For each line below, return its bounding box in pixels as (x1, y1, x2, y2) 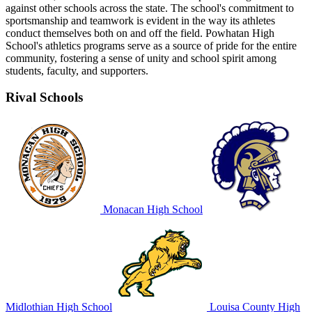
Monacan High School (100, 203, 203, 216)
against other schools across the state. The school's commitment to (6, 1, 294, 14)
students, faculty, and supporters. (6, 64, 148, 77)
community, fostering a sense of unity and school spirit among (6, 52, 276, 64)
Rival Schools (6, 90, 83, 105)
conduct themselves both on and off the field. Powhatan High (6, 26, 274, 39)
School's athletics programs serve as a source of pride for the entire (6, 39, 297, 52)
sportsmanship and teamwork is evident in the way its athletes (6, 14, 275, 26)
